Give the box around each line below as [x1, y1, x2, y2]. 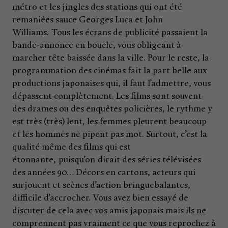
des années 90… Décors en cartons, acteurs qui [12, 168, 195, 177]
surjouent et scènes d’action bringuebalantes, [12, 181, 190, 190]
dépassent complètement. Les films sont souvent [12, 92, 202, 101]
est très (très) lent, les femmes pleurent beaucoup [12, 118, 207, 126]
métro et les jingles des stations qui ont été [12, 3, 182, 12]
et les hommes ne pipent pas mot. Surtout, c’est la [12, 130, 207, 139]
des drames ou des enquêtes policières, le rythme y [12, 105, 212, 113]
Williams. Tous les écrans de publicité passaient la [12, 28, 208, 37]
